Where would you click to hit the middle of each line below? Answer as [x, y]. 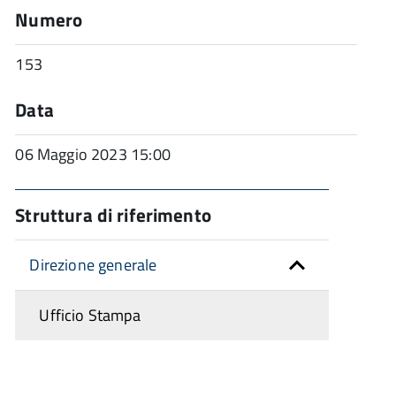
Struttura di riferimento [113, 214]
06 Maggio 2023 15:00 [93, 154]
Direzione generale [93, 264]
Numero [49, 19]
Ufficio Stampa [90, 315]
